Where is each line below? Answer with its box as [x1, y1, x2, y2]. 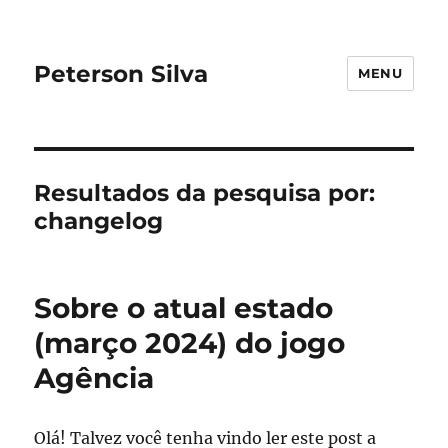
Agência [34, 361, 155, 395]
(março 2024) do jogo [34, 326, 346, 360]
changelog [34, 207, 164, 235]
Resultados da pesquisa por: [34, 179, 376, 207]
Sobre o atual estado [34, 291, 334, 325]
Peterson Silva [34, 59, 209, 88]
